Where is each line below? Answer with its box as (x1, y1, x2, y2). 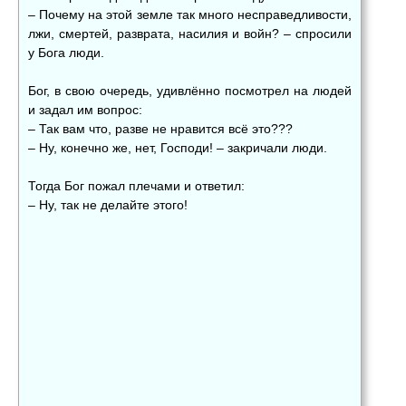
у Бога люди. (28, 44, 104, 60)
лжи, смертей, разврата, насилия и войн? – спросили (28, 25, 352, 41)
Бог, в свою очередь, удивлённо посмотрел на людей (28, 82, 352, 98)
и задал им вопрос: (28, 101, 142, 117)
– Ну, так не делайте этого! (28, 197, 188, 212)
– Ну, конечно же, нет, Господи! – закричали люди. (28, 140, 327, 155)
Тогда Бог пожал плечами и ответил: (28, 178, 245, 193)
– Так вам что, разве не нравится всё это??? (28, 121, 293, 136)
